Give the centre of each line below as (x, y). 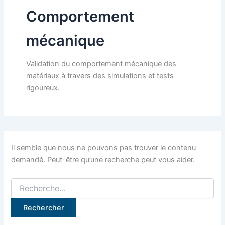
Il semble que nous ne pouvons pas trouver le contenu (104, 147)
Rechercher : (32, 183)
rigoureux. (43, 88)
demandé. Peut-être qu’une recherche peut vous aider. (103, 159)
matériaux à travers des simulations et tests (100, 76)
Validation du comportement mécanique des (101, 64)
